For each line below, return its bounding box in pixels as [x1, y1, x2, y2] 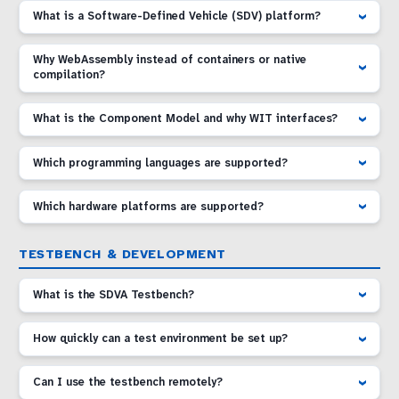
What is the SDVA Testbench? [33, 289, 195, 301]
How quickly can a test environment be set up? [33, 333, 289, 346]
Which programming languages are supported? [33, 157, 289, 169]
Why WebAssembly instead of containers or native [33, 54, 307, 67]
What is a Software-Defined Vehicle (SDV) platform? [33, 11, 322, 23]
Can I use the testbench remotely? [33, 377, 224, 389]
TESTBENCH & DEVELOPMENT [19, 248, 226, 263]
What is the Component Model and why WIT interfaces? [33, 113, 338, 126]
